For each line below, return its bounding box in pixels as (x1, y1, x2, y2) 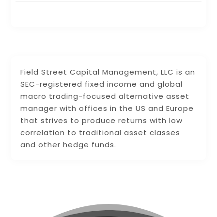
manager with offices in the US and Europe (20, 103, 194, 113)
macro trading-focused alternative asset (20, 91, 190, 101)
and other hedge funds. (20, 139, 117, 150)
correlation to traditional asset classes (20, 127, 181, 138)
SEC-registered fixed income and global (20, 78, 183, 89)
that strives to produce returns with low (20, 115, 183, 125)
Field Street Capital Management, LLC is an (20, 66, 196, 77)
